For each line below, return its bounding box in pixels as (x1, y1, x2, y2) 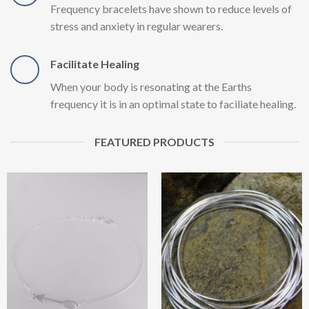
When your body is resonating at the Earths (50, 80, 252, 94)
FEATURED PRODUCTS (94, 135, 215, 149)
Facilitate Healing (50, 57, 139, 71)
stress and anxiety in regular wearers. (50, 19, 223, 33)
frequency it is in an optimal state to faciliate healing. (50, 97, 296, 111)
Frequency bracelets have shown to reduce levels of (50, 2, 292, 16)
